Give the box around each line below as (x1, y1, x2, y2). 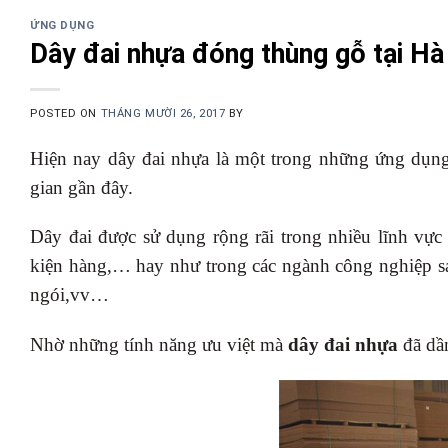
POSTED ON (30, 106, 101, 120)
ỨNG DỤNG (30, 19, 95, 32)
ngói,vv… (30, 284, 114, 306)
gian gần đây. (30, 176, 133, 198)
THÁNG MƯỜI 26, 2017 (100, 106, 226, 120)
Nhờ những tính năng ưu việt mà (30, 334, 288, 356)
